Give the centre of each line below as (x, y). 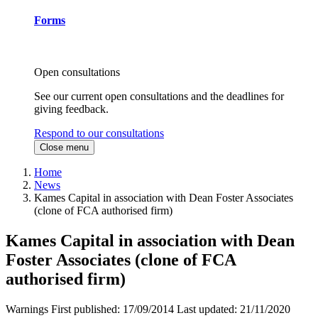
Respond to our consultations (99, 133)
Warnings (27, 309)
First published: (87, 309)
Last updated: (208, 309)
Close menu (64, 148)
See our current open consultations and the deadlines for (159, 97)
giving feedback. (71, 109)
